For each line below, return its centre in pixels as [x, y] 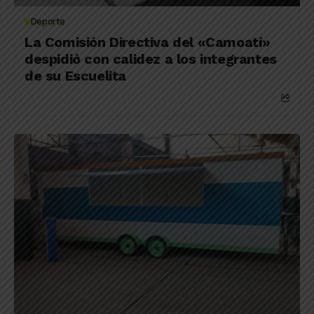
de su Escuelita [75, 76]
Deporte [48, 21]
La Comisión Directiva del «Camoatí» [148, 42]
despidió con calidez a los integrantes [151, 59]
